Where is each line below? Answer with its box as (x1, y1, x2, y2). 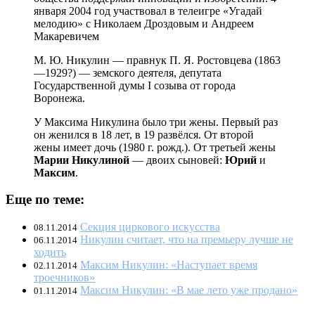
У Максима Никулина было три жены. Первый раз (34, 115, 278, 128)
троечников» (34, 271, 95, 284)
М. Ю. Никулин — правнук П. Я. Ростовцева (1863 (34, 53, 281, 66)
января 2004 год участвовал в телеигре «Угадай (34, 4, 262, 17)
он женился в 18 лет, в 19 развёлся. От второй (34, 128, 254, 141)
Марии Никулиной (34, 153, 129, 166)
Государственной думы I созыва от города (34, 79, 236, 91)
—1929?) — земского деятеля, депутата (34, 66, 221, 79)
